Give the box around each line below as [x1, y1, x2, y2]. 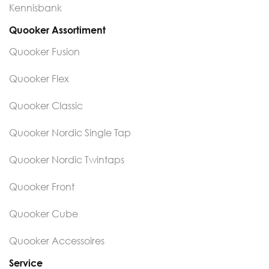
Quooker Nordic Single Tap [9, 126, 131, 139]
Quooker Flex [9, 72, 69, 85]
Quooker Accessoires [9, 234, 104, 247]
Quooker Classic [9, 99, 83, 112]
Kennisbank [9, 1, 62, 14]
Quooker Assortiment [9, 23, 106, 36]
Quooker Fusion [9, 45, 80, 58]
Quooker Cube [9, 207, 78, 220]
